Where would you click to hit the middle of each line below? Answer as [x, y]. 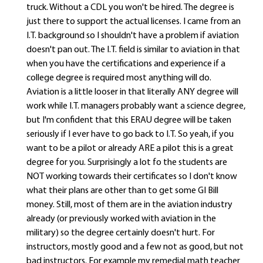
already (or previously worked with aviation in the [121, 219]
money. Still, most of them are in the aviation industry [129, 205]
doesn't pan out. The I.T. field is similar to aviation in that [133, 50]
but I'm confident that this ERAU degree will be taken [129, 120]
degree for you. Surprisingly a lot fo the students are [127, 163]
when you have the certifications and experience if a [126, 64]
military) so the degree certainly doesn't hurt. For [121, 233]
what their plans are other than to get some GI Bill [122, 191]
